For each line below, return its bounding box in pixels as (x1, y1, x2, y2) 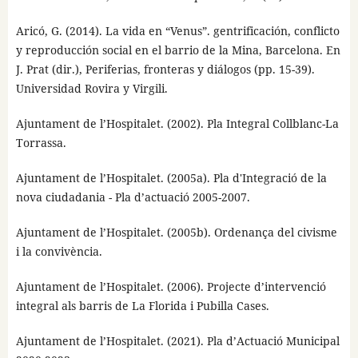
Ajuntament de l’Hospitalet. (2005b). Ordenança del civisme (15, 224, 337, 240)
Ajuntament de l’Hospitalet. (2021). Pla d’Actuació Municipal (15, 332, 340, 348)
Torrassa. (15, 134, 66, 150)
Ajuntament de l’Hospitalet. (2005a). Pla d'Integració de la (15, 169, 327, 185)
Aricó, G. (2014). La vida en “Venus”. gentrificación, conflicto (15, 22, 340, 38)
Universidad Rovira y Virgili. (15, 80, 168, 96)
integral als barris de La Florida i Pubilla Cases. (15, 297, 269, 313)
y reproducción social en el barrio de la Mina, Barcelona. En (15, 42, 340, 58)
